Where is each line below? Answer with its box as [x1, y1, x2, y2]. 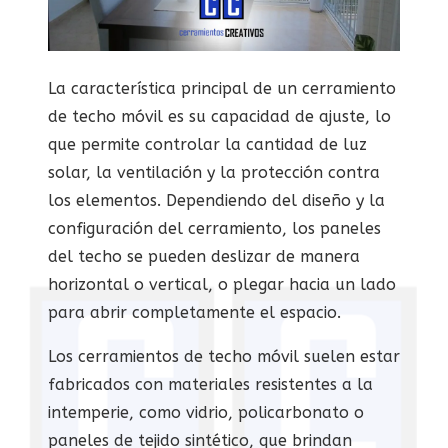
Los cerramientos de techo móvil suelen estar [48, 347, 400, 366]
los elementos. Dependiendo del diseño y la [48, 191, 385, 210]
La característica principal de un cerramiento [48, 79, 396, 98]
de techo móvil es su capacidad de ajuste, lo [48, 107, 391, 126]
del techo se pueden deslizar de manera [48, 247, 360, 266]
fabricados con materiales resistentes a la [48, 375, 373, 394]
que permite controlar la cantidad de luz [48, 135, 367, 154]
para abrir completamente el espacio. [48, 303, 341, 322]
